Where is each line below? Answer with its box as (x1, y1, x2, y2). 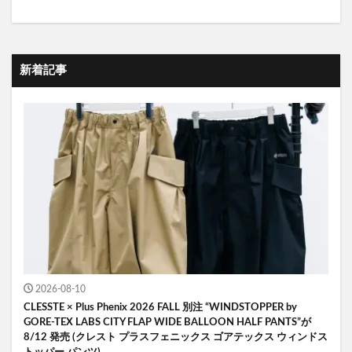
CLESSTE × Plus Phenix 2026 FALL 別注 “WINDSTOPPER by (24, 302, 297, 313)
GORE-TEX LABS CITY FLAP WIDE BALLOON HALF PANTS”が (24, 317, 311, 328)
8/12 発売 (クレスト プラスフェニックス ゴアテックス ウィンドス (24, 332, 328, 343)
